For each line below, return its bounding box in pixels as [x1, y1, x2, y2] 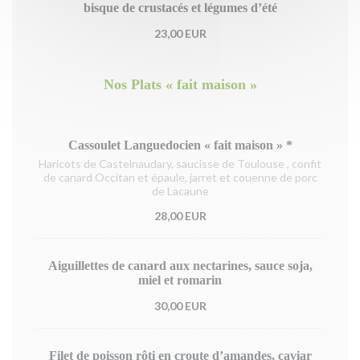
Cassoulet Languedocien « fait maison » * [67, 138, 292, 152]
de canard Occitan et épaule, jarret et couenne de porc [43, 170, 317, 184]
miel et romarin [138, 273, 222, 287]
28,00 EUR [153, 209, 207, 223]
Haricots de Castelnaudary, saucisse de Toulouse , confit [39, 157, 321, 170]
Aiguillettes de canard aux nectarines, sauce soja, [47, 259, 313, 272]
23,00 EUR [153, 27, 207, 40]
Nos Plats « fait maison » [103, 76, 257, 92]
